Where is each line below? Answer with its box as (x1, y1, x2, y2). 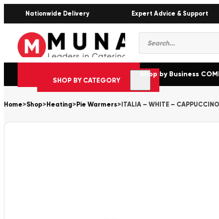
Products (138, 30, 179, 42)
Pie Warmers (76, 101, 117, 109)
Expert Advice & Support (131, 10, 208, 17)
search (138, 40, 170, 51)
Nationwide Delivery (25, 10, 89, 17)
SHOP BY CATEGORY (53, 76, 120, 85)
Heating (46, 101, 72, 109)
